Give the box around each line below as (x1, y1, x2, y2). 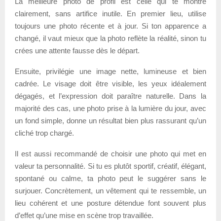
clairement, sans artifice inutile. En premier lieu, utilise (15, 9, 206, 18)
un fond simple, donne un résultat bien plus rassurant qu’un (15, 116, 206, 125)
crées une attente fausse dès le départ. (15, 46, 140, 55)
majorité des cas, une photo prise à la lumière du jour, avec (15, 104, 206, 112)
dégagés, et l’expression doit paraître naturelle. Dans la (15, 91, 206, 100)
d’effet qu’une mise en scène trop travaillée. (15, 211, 153, 220)
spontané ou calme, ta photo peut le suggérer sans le (15, 174, 206, 183)
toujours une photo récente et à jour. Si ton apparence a (15, 21, 206, 30)
